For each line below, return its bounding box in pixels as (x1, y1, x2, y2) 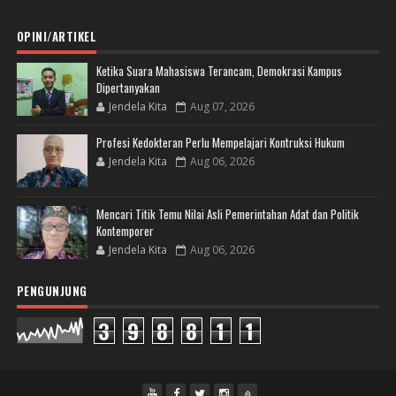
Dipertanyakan (95, 79, 160, 97)
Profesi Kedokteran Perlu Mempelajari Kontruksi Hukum (95, 133, 345, 152)
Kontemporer (95, 222, 154, 240)
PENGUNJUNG (16, 282, 88, 301)
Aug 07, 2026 (189, 99, 255, 115)
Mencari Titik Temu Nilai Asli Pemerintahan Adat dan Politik (95, 205, 359, 224)
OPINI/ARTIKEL (16, 27, 97, 46)
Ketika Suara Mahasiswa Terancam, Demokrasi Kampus (95, 62, 342, 80)
